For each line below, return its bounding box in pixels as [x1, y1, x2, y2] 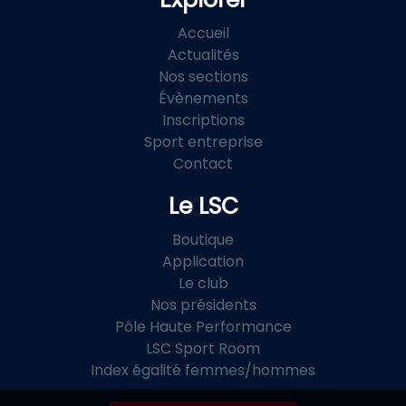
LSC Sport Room [146, 338, 260, 360]
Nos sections [158, 66, 248, 88]
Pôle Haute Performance [114, 316, 292, 338]
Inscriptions [161, 110, 245, 131]
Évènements [158, 88, 248, 110]
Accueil [177, 23, 229, 44]
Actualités [167, 44, 239, 66]
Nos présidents [150, 295, 256, 316]
